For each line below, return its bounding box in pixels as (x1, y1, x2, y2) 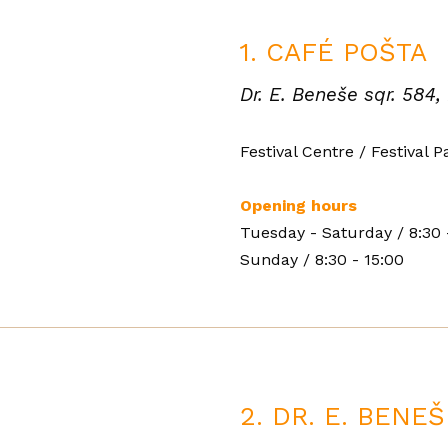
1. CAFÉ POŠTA (240, 37, 427, 67)
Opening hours (240, 196, 357, 216)
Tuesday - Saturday (240, 223, 397, 243)
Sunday (240, 250, 298, 270)
